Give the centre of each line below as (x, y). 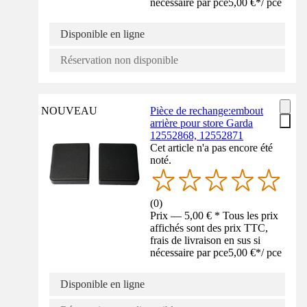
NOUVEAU (69, 111)
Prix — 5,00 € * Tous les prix (214, 216)
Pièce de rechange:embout (207, 111)
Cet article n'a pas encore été (212, 148)
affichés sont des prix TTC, (209, 228)
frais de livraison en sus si (206, 241)
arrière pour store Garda (202, 123)
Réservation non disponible (119, 60)
